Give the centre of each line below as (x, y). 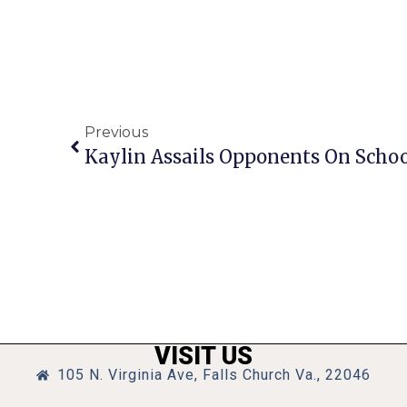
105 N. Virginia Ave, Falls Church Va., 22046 (213, 375)
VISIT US (203, 356)
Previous (116, 132)
